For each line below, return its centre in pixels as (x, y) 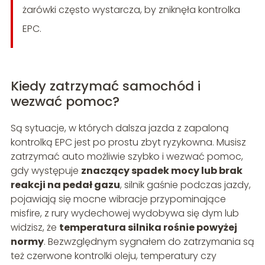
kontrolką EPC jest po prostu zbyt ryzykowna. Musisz (128, 143)
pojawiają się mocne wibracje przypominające (118, 199)
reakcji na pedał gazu (65, 185)
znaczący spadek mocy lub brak (161, 171)
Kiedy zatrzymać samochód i (105, 86)
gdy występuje (46, 171)
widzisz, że (35, 228)
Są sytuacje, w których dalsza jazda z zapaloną (119, 128)
